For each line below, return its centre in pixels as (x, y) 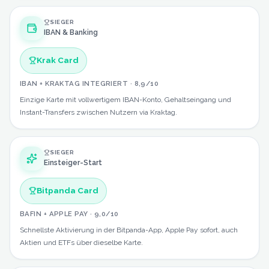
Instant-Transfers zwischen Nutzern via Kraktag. (98, 112)
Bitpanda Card (67, 191)
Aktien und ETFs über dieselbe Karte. (81, 242)
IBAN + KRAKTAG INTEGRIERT (74, 83)
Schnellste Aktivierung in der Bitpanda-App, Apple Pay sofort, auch (129, 230)
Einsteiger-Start (73, 163)
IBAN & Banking (71, 33)
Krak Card (57, 60)
